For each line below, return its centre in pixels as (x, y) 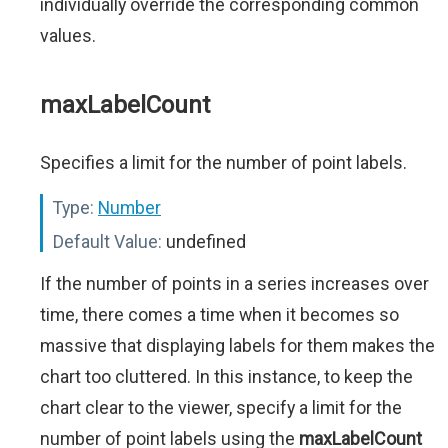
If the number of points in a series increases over (234, 284)
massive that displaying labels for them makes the (237, 346)
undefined (204, 242)
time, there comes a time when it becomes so (219, 315)
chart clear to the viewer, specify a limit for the (221, 408)
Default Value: (107, 242)
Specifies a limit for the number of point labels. (223, 163)
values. (68, 36)
